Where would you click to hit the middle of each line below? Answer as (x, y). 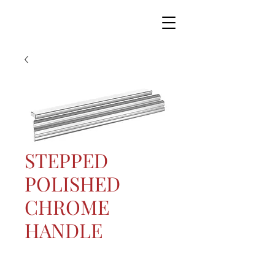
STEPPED (66, 160)
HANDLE (64, 230)
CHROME (67, 207)
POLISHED (72, 183)
